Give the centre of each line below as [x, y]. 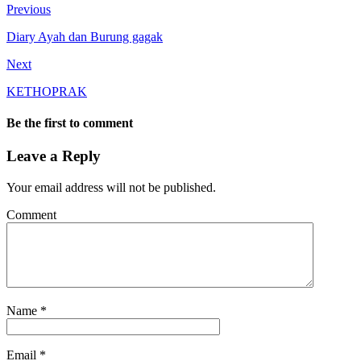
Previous [29, 9]
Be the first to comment [70, 123]
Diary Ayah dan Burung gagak [85, 36]
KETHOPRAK [47, 91]
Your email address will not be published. [111, 188]
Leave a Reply [54, 156]
